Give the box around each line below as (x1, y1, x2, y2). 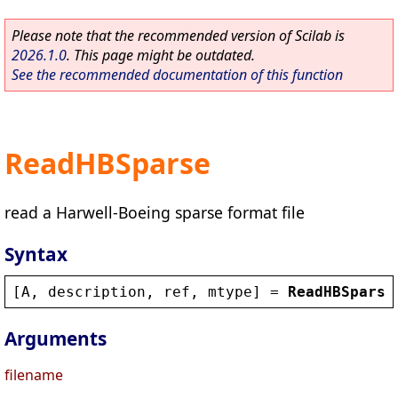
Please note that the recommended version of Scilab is (12, 26, 345, 45)
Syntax (4, 241, 68, 267)
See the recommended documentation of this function (12, 65, 343, 84)
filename (4, 365, 63, 386)
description (48, 283, 146, 300)
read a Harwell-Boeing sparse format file (4, 201, 305, 223)
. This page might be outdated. (67, 45, 255, 65)
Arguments (4, 326, 107, 352)
